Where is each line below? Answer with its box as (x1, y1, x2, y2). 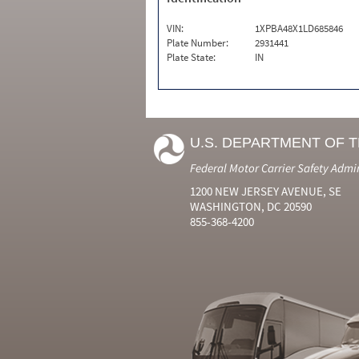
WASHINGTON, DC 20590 (190, 199, 312, 214)
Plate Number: (167, 36, 228, 50)
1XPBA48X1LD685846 (255, 22, 343, 35)
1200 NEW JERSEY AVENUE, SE (190, 184, 341, 199)
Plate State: (167, 50, 216, 64)
